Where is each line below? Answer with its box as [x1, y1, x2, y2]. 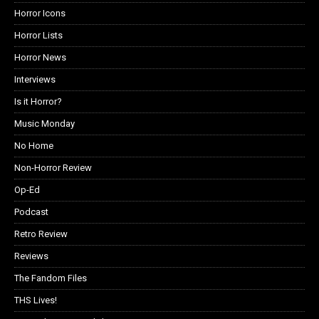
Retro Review [14, 228, 68, 239]
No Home [14, 140, 53, 151]
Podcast [14, 206, 48, 217]
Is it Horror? [14, 95, 62, 107]
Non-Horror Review [14, 162, 92, 173]
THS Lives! [14, 294, 57, 305]
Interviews [14, 73, 56, 85]
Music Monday [14, 117, 75, 129]
